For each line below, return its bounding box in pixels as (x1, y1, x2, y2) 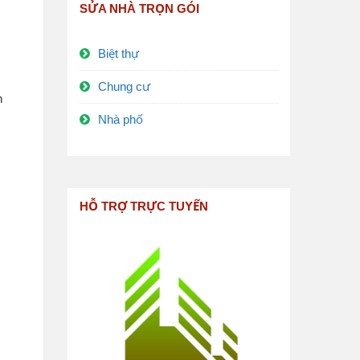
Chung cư (97, 80, 150, 93)
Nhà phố (97, 112, 143, 126)
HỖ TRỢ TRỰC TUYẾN (79, 199, 208, 213)
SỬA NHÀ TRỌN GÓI (79, 2, 199, 15)
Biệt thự (97, 47, 139, 60)
